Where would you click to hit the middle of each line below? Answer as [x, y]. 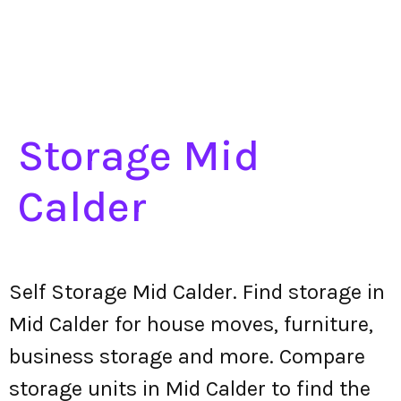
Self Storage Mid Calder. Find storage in [197, 292]
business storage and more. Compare [187, 356]
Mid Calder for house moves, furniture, [191, 324]
